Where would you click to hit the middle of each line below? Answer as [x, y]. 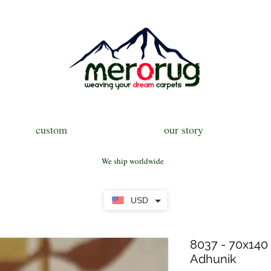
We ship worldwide [133, 161]
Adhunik [213, 259]
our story [184, 130]
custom [51, 130]
